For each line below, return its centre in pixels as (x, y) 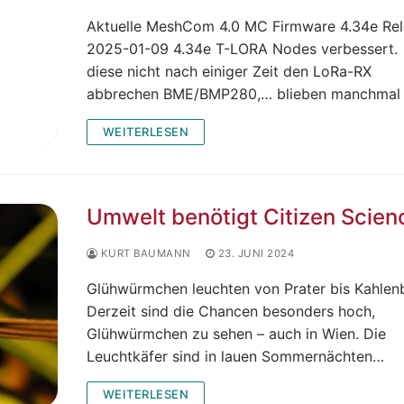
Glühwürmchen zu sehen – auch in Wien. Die (236, 333)
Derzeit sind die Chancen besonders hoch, (230, 311)
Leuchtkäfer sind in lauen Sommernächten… (235, 356)
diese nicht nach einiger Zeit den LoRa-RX (229, 71)
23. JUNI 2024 (256, 253)
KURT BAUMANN (144, 253)
